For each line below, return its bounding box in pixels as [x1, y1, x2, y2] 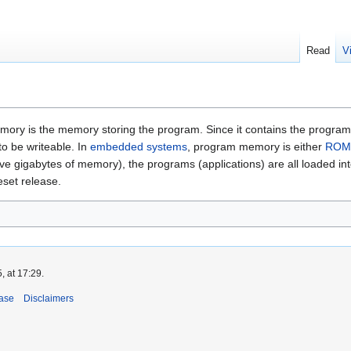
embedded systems [90, 140, 187, 154]
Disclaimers [24, 293, 74, 305]
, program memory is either [187, 140, 325, 154]
